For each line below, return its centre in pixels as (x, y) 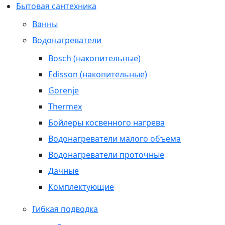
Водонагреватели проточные (106, 155)
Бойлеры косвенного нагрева (106, 123)
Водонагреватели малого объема (115, 139)
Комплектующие (81, 187)
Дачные (64, 171)
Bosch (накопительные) (94, 58)
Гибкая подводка (65, 209)
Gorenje (64, 90)
